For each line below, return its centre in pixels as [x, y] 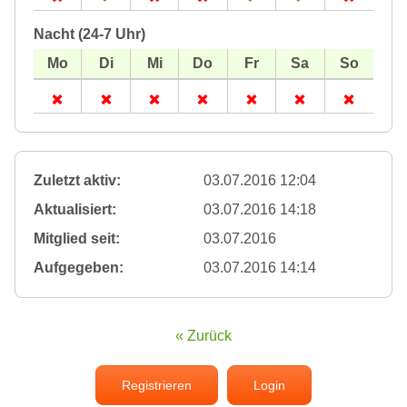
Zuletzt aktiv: [77, 181]
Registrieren [157, 386]
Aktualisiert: [75, 210]
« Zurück [203, 336]
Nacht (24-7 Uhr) [89, 35]
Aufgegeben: [79, 268]
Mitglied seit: [77, 239]
